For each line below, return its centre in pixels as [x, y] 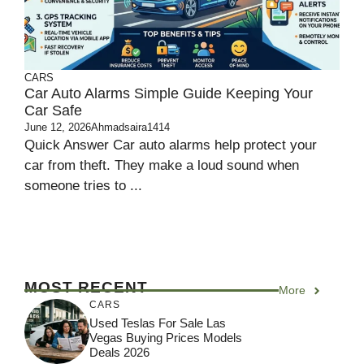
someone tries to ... [83, 186]
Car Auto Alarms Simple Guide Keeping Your [169, 93]
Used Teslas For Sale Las [158, 323]
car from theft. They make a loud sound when [162, 165]
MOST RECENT [86, 287]
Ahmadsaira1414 [130, 127]
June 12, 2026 [58, 127]
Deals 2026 [119, 352]
